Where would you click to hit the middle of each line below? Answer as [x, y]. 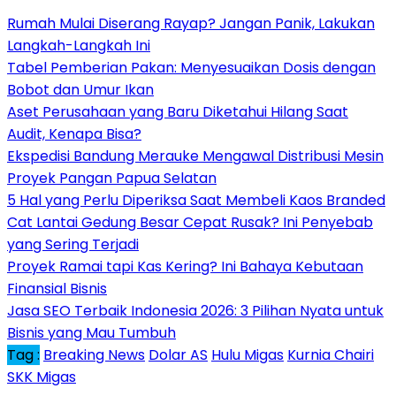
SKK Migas [42, 377]
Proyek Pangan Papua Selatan [112, 179]
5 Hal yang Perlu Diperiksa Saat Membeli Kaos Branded [196, 201]
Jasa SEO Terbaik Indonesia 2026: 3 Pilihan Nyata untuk [195, 311]
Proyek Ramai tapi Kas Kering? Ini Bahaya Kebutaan [185, 267]
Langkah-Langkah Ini [79, 46]
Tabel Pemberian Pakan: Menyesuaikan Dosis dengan [191, 68]
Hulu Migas [247, 355]
